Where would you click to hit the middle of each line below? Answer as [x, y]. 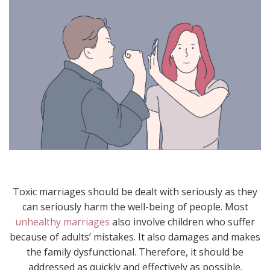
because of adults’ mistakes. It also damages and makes [135, 237]
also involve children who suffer [182, 222]
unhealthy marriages [62, 222]
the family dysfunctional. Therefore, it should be [135, 252]
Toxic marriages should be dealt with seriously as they [135, 192]
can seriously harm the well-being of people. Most [135, 207]
